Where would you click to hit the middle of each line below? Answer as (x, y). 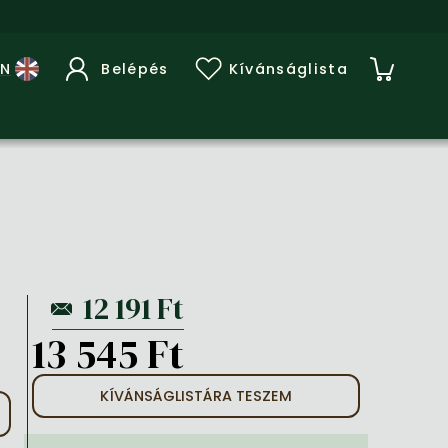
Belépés (135, 68)
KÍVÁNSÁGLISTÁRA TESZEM (195, 396)
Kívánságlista (288, 68)
